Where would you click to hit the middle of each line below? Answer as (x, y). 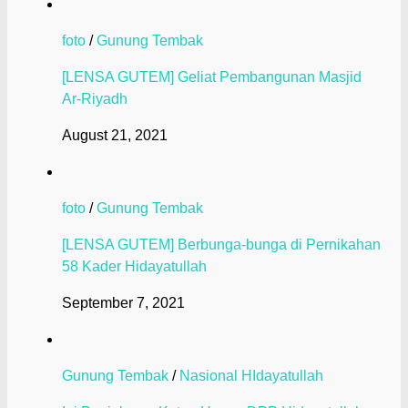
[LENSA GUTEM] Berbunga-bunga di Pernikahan (221, 244)
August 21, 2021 (115, 135)
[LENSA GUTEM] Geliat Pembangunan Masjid (212, 76)
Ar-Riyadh (95, 98)
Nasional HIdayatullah (251, 375)
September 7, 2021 (123, 302)
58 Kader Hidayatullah (134, 266)
